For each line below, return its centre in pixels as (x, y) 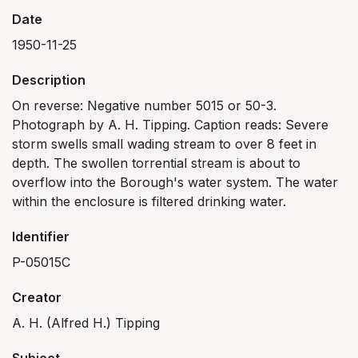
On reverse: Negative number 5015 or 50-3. (144, 105)
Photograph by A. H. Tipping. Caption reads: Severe (170, 125)
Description (49, 80)
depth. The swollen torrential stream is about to (156, 163)
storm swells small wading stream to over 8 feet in (164, 144)
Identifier (41, 237)
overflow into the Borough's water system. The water (175, 182)
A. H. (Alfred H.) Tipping (86, 323)
